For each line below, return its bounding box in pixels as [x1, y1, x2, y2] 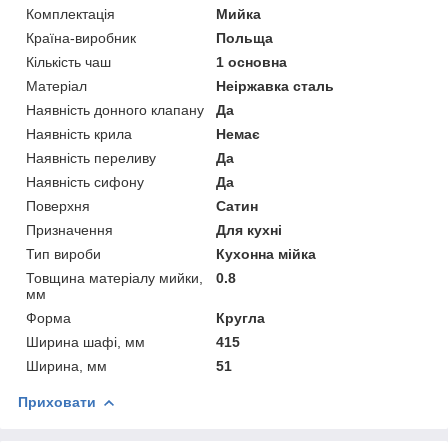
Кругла [216, 309, 266, 326]
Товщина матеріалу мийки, [26, 269, 203, 286]
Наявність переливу [26, 149, 156, 166]
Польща [216, 29, 274, 46]
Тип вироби [26, 245, 101, 262]
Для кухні [216, 221, 283, 238]
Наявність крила [26, 125, 132, 142]
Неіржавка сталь [216, 77, 335, 94]
